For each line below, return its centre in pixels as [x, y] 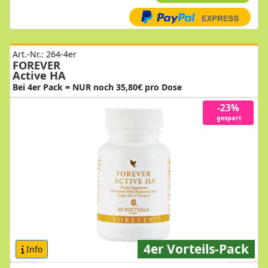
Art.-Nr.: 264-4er [45, 54]
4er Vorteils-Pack [196, 249]
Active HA [39, 75]
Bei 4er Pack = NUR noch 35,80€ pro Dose [97, 87]
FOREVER [36, 65]
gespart [228, 118]
